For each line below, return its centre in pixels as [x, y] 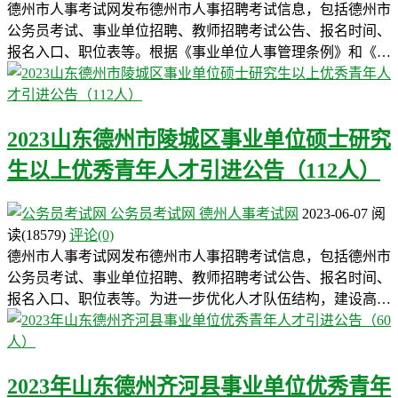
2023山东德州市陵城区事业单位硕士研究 [199, 140]
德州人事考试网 [249, 214]
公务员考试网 [153, 214]
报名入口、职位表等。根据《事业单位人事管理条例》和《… [199, 52]
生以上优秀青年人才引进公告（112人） [194, 171]
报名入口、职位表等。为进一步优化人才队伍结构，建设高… [199, 299]
